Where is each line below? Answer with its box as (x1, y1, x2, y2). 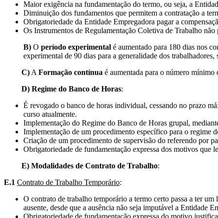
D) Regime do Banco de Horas (4, 84, 121, 93)
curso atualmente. (23, 109, 77, 118)
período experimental (41, 42, 113, 51)
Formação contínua (38, 68, 103, 76)
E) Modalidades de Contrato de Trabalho (4, 161, 158, 170)
